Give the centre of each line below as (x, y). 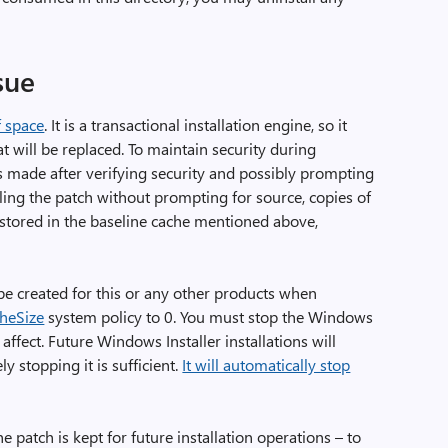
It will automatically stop (266, 364)
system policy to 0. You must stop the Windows (209, 316)
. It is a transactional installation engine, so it (196, 124)
